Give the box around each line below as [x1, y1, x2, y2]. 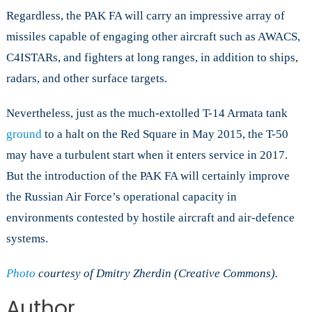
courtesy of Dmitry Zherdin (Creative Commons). [35, 267, 278, 281]
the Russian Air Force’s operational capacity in [6, 190, 237, 204]
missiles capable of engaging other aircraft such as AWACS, [6, 30, 300, 44]
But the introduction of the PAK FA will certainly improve [6, 169, 290, 183]
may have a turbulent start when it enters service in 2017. [6, 148, 288, 162]
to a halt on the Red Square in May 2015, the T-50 [41, 127, 288, 141]
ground [6, 127, 42, 141]
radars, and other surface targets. [6, 72, 167, 86]
